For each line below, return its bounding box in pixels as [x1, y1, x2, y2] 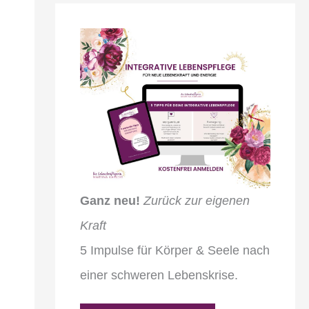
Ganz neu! [79, 193, 140, 208]
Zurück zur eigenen [143, 193, 250, 208]
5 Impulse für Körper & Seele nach [79, 243, 270, 257]
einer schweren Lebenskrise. [79, 268, 238, 282]
